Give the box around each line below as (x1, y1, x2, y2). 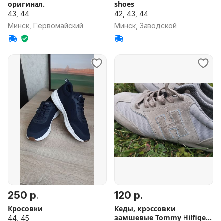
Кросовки (8, 204, 43, 213)
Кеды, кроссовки (114, 204, 176, 213)
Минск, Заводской (114, 21, 177, 30)
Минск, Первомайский (8, 21, 83, 30)
